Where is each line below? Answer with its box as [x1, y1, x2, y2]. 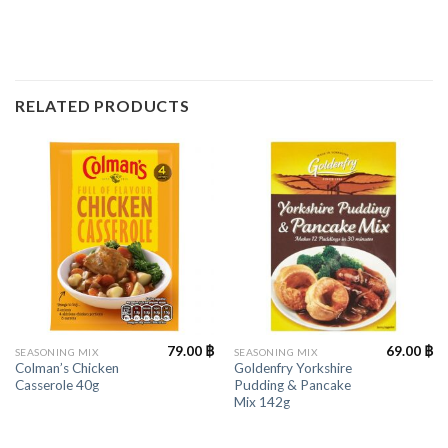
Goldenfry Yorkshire [233, 360, 352, 377]
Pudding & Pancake [233, 377, 351, 394]
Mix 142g [233, 394, 290, 411]
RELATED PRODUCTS [15, 95, 190, 115]
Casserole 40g [14, 377, 99, 394]
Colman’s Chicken [14, 360, 119, 377]
